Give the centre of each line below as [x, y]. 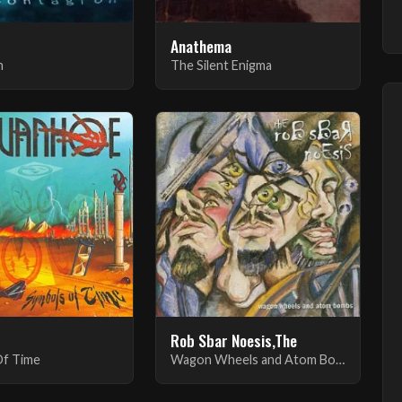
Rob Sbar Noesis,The [233, 340]
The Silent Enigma [221, 66]
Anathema [201, 46]
